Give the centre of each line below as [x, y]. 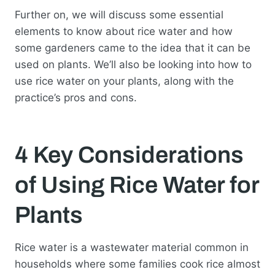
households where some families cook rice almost [137, 264]
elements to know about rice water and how [124, 32]
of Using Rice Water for [137, 185]
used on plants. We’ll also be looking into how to [133, 65]
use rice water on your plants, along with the [124, 81]
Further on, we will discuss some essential [119, 15]
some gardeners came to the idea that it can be [133, 48]
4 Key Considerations [129, 155]
